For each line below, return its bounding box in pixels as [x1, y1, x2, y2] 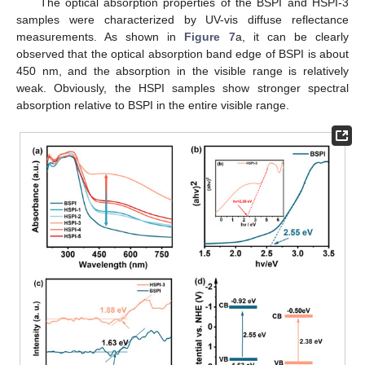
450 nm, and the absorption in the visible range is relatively [16, 64, 349, 77]
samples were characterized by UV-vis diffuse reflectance [16, 12, 349, 26]
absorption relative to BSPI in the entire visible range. [16, 98, 289, 112]
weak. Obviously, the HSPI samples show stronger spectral [16, 81, 349, 95]
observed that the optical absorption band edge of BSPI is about [16, 46, 349, 60]
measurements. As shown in [16, 29, 185, 43]
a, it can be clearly [235, 29, 350, 43]
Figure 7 [184, 29, 235, 43]
